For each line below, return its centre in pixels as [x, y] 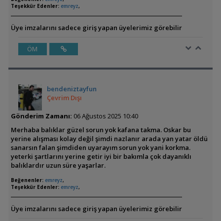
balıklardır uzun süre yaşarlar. [58, 165]
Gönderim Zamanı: [41, 116]
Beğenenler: [27, 180]
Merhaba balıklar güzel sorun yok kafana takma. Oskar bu [101, 130]
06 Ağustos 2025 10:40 [105, 116]
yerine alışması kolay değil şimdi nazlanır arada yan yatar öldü [109, 139]
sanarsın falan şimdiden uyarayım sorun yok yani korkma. [100, 147]
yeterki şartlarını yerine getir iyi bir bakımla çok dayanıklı [101, 156]
